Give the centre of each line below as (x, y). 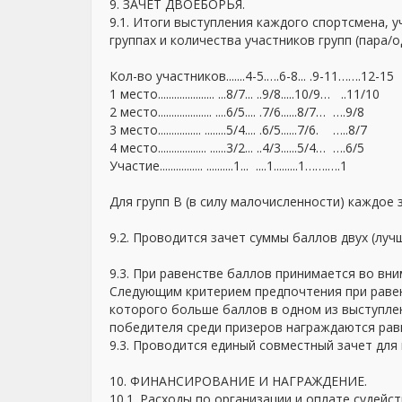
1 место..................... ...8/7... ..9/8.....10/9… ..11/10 (245, 94)
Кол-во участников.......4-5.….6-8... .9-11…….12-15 (252, 76)
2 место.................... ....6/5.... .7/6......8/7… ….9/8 (237, 112)
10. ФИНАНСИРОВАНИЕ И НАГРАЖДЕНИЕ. (238, 381)
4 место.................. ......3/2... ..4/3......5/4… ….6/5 (237, 148)
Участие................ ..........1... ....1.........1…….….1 (228, 166)
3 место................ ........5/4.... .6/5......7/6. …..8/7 (238, 130)
